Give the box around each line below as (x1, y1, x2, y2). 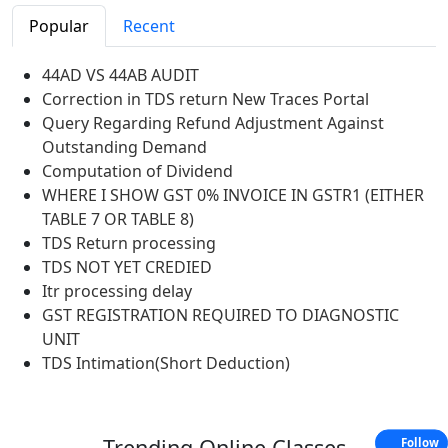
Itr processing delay (42, 279, 192, 302)
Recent (123, 14, 175, 37)
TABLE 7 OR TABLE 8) (42, 207, 194, 230)
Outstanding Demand (42, 135, 207, 158)
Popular (29, 14, 89, 37)
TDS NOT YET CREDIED (42, 255, 212, 278)
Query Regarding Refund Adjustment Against (42, 111, 384, 134)
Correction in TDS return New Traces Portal (42, 87, 369, 110)
